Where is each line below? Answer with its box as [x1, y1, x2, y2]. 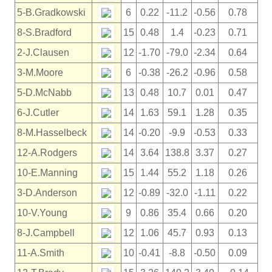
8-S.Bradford [16, 27, 72, 38]
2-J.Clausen [16, 47, 69, 58]
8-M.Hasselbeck [16, 127, 87, 138]
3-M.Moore [16, 67, 63, 78]
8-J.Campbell [16, 227, 75, 238]
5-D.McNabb [16, 87, 72, 98]
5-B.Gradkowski [16, 7, 86, 18]
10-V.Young [16, 207, 67, 218]
